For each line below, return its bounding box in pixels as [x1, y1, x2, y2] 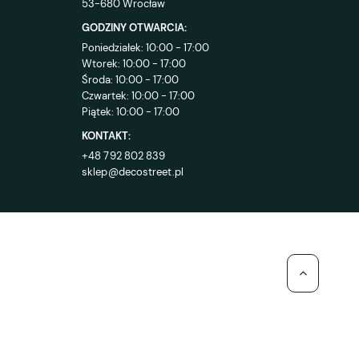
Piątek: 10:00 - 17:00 [82, 105, 179, 119]
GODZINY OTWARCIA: [82, 21, 187, 35]
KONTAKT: [82, 129, 131, 143]
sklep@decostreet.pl [82, 165, 184, 179]
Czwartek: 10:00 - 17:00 [82, 89, 195, 103]
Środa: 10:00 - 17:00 [82, 73, 179, 87]
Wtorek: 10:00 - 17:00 [82, 57, 186, 71]
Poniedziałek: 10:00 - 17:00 [82, 41, 209, 55]
